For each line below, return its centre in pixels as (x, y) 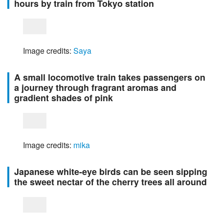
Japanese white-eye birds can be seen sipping (111, 172)
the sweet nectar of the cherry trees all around (110, 182)
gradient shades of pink (64, 98)
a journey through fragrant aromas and (95, 88)
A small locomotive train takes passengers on (110, 77)
